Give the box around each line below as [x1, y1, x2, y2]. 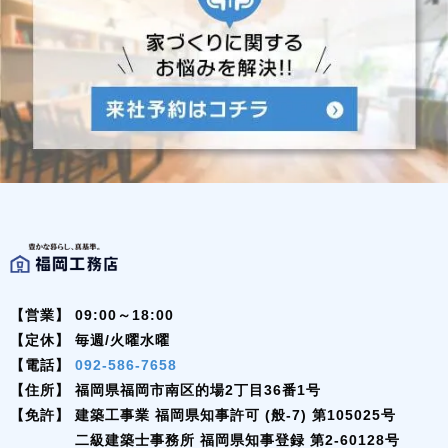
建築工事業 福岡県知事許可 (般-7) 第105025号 [75, 407, 396, 424]
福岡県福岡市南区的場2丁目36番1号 [75, 382, 321, 399]
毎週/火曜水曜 [75, 332, 170, 349]
